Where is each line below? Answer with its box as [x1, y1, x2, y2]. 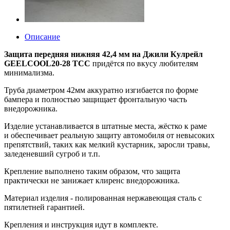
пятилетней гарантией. [4, 202, 85, 212]
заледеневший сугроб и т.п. [4, 149, 100, 158]
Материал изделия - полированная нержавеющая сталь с [4, 193, 202, 202]
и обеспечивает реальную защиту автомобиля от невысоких [4, 130, 215, 140]
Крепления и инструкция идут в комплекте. [4, 220, 158, 229]
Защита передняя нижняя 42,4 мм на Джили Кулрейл [4, 49, 203, 59]
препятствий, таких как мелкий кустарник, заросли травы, [4, 140, 210, 149]
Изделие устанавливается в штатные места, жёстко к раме [4, 121, 207, 130]
